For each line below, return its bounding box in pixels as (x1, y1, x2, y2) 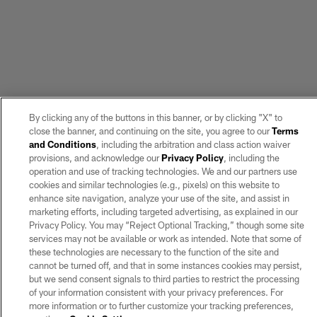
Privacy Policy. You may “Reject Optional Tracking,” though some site (28, 219, 304, 231)
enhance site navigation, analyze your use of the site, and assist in (28, 192, 289, 204)
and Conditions (28, 139, 96, 150)
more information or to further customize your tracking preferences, (28, 300, 294, 311)
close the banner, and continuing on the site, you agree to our (28, 125, 272, 137)
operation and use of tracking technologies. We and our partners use (28, 166, 297, 177)
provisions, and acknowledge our (28, 152, 161, 163)
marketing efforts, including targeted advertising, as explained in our (28, 206, 298, 217)
